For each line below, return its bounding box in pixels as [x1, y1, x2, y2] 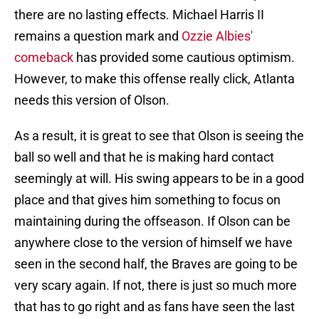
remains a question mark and [14, 28, 182, 44]
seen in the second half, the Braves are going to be [14, 256, 298, 272]
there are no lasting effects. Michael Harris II [14, 7, 264, 23]
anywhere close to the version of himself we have [14, 235, 293, 251]
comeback [14, 50, 73, 66]
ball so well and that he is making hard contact [14, 150, 274, 165]
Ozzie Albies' [182, 28, 253, 44]
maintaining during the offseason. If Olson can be [14, 214, 291, 229]
